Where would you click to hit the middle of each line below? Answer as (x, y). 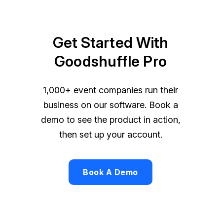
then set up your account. (110, 135)
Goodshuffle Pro (110, 61)
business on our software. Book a (110, 105)
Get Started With (110, 43)
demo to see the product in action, (110, 120)
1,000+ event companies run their (110, 90)
